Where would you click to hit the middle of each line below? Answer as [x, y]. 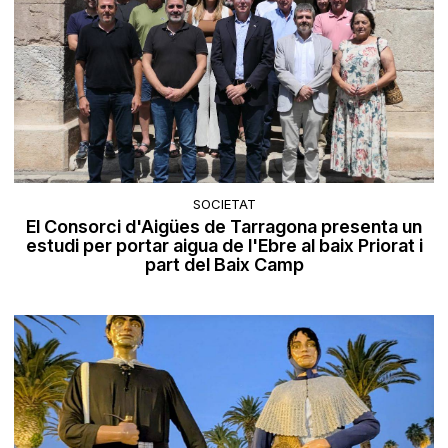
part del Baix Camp [224, 264]
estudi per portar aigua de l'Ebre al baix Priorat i [224, 245]
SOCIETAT [224, 203]
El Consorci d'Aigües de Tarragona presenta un [224, 226]
